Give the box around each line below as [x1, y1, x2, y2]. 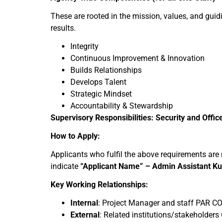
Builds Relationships [70, 65, 142, 75]
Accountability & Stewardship [70, 101, 173, 111]
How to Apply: [51, 131, 100, 141]
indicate [51, 162, 78, 171]
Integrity [70, 42, 99, 51]
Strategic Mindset [70, 89, 132, 99]
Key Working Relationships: [51, 180, 148, 189]
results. [51, 23, 76, 33]
